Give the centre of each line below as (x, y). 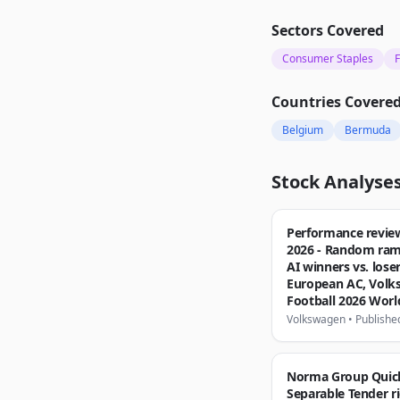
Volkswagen (316, 319)
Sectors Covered (328, 30)
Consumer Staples (328, 58)
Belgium (303, 130)
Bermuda (368, 130)
